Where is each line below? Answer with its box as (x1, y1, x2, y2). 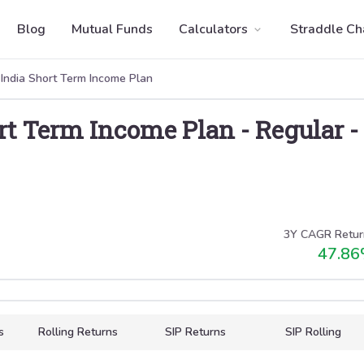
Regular (255, 114, 344, 145)
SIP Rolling (285, 324, 342, 340)
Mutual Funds (71, 20, 153, 38)
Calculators (179, 20, 248, 38)
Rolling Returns (37, 324, 118, 340)
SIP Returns (165, 324, 227, 340)
